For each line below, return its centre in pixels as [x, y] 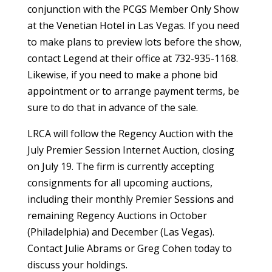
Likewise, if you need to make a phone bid [122, 74]
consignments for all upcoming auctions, [120, 182]
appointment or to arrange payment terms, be [133, 91]
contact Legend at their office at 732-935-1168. [132, 58]
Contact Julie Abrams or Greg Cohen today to [129, 248]
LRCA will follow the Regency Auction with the [130, 133]
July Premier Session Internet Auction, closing [131, 150]
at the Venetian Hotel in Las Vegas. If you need [133, 25]
